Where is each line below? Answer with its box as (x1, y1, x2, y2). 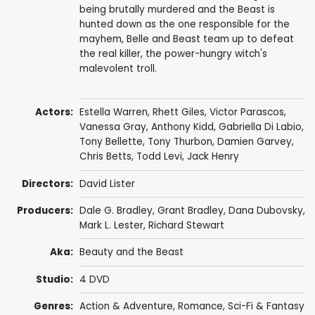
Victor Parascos (209, 105, 284, 120)
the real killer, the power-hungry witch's (79, 47, 267, 61)
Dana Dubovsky (228, 204, 303, 218)
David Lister (79, 176, 135, 191)
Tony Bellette (79, 135, 143, 149)
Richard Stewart (148, 219, 224, 233)
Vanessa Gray (79, 120, 146, 134)
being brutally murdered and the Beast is (79, 3, 275, 17)
